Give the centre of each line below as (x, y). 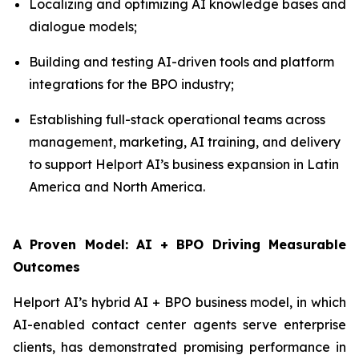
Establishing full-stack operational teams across (177, 119)
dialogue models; (83, 26)
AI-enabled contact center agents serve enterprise (179, 325)
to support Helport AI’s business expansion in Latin (184, 164)
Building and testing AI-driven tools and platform (182, 62)
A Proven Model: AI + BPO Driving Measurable (179, 244)
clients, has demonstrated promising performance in (179, 347)
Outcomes (46, 267)
